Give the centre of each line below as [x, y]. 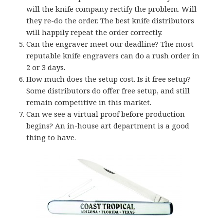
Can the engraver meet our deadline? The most [110, 44]
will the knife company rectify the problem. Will [112, 9]
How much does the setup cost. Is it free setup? [109, 79]
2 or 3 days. [46, 67]
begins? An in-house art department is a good [108, 125]
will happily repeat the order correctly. [95, 32]
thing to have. [51, 137]
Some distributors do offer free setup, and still [108, 90]
